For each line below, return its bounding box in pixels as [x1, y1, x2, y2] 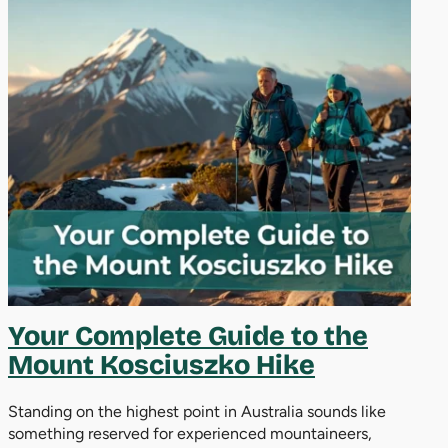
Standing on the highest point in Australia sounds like [8, 402, 386, 422]
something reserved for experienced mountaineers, [8, 424, 372, 444]
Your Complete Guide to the [8, 319, 368, 352]
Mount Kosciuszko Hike [8, 348, 315, 381]
